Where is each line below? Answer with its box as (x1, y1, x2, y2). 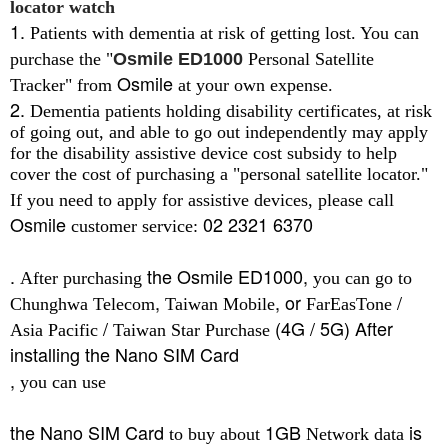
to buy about (169, 423, 260, 444)
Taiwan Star (113, 319, 200, 340)
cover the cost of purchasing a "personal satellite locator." (10, 163, 428, 184)
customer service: (71, 215, 198, 236)
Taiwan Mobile (165, 293, 275, 314)
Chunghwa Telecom (10, 293, 155, 314)
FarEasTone (306, 293, 397, 314)
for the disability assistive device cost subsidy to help (10, 142, 397, 163)
